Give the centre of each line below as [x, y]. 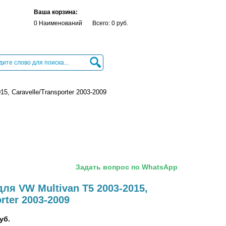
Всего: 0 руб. [110, 23]
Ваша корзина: [56, 12]
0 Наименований [58, 23]
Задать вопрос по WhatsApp [127, 167]
